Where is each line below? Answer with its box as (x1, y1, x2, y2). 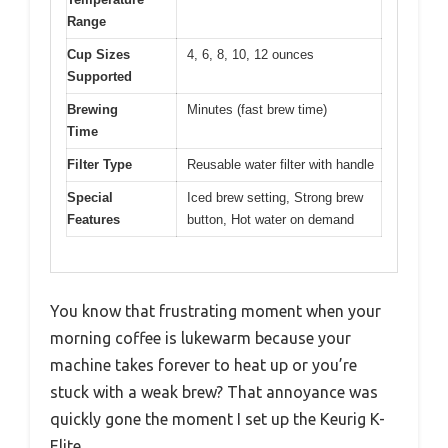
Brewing (67, 102, 118, 118)
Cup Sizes (67, 47, 130, 63)
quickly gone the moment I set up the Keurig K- (50, 409, 385, 428)
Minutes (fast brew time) (187, 102, 327, 118)
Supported (67, 69, 132, 85)
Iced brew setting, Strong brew (187, 190, 363, 206)
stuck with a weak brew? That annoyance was (50, 382, 378, 401)
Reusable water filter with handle (187, 157, 374, 173)
